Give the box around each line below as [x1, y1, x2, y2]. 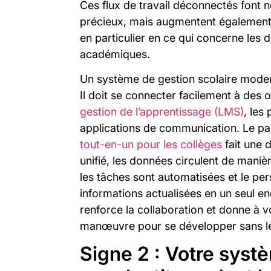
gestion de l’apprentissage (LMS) [80, 105, 244, 118]
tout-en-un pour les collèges [80, 137, 225, 151]
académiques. [80, 47, 150, 60]
